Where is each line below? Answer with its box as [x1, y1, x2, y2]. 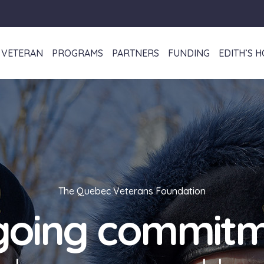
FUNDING [167, 47, 210, 59]
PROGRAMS [51, 47, 103, 59]
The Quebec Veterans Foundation [58, 185, 206, 197]
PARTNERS [111, 47, 159, 59]
